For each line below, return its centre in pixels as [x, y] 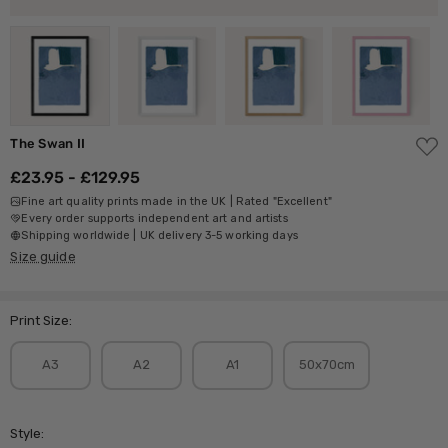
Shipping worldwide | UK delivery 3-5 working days [159, 235]
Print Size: [41, 320]
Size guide [43, 256]
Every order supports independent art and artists [154, 218]
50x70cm [326, 365]
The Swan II [48, 143]
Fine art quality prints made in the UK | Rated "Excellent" [176, 201]
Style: [27, 433]
